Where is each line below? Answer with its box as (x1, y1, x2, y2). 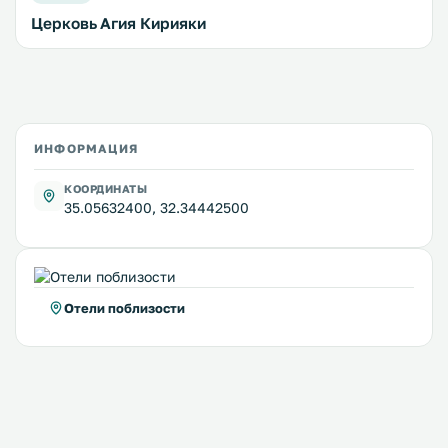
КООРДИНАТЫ (64, 182, 148, 196)
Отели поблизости (64, 300, 185, 317)
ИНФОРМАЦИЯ (34, 141, 138, 157)
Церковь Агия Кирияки (31, 14, 206, 33)
